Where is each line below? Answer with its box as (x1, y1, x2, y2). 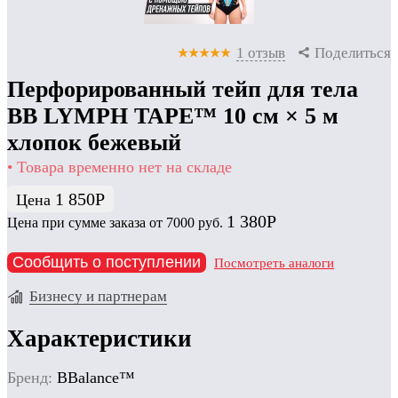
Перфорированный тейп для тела (7, 76, 358, 103)
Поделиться (311, 44, 391, 61)
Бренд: (7, 368, 52, 386)
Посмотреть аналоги (214, 256, 334, 271)
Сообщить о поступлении (12, 253, 201, 272)
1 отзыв (236, 44, 285, 61)
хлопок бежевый (7, 130, 181, 156)
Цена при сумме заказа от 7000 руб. (7, 215, 227, 231)
